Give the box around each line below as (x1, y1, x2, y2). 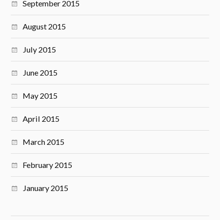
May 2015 (23, 91, 58, 101)
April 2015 (23, 114, 60, 124)
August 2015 (23, 22, 66, 31)
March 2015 (23, 137, 65, 147)
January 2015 (23, 183, 69, 193)
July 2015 (23, 45, 56, 55)
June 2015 (23, 68, 58, 78)
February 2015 (23, 160, 73, 170)
